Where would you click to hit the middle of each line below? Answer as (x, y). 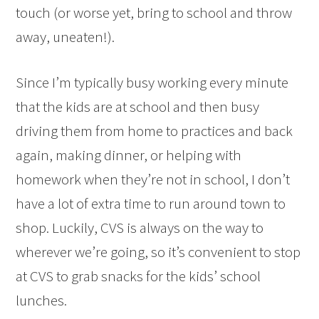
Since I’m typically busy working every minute (152, 82)
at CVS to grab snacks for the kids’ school (138, 276)
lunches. (42, 300)
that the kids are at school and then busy (138, 106)
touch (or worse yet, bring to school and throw (154, 12)
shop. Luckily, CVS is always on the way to (140, 227)
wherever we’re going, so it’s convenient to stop (158, 251)
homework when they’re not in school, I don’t (153, 179)
